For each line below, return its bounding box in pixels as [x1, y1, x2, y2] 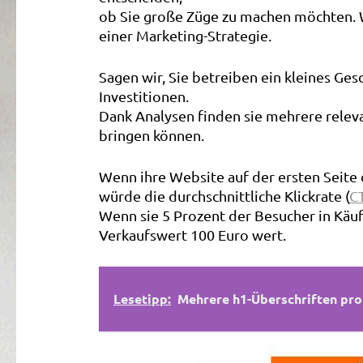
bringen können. [99, 126, 204, 143]
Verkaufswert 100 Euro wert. [99, 226, 286, 243]
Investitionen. [99, 88, 189, 105]
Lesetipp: [113, 290, 171, 307]
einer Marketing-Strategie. [99, 27, 271, 44]
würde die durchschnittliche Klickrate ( [99, 187, 349, 204]
